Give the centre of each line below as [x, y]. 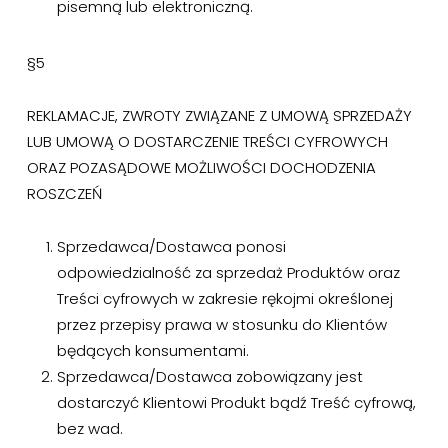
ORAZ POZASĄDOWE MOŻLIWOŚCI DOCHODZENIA [201, 167]
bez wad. [89, 428]
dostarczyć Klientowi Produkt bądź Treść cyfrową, [236, 402]
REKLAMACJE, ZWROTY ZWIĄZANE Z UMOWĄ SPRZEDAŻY [219, 115]
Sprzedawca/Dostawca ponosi [171, 246]
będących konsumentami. [152, 350]
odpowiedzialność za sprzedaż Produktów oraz [228, 272]
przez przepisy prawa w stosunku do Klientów [221, 324]
